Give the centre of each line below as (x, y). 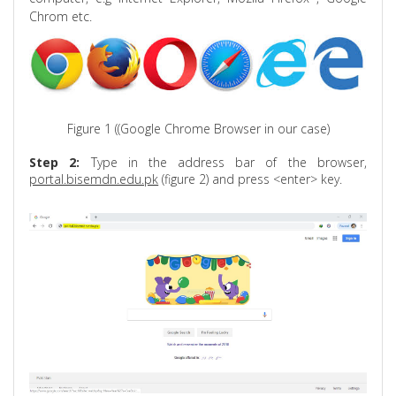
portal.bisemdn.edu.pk (94, 179)
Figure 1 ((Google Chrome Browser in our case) (198, 129)
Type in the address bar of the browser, (223, 163)
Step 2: (55, 163)
